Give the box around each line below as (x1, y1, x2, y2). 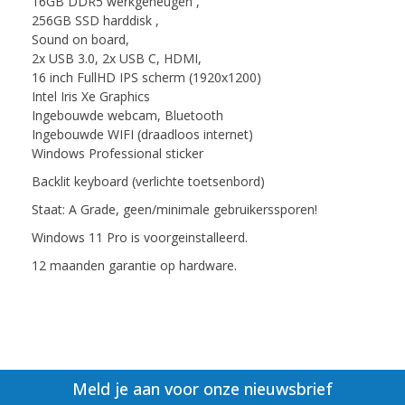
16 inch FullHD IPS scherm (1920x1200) (32, 69, 261, 87)
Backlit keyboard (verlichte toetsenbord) (32, 173, 265, 191)
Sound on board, (32, 31, 129, 49)
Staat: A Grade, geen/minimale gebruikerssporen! (32, 201, 317, 219)
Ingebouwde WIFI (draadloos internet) (32, 126, 253, 144)
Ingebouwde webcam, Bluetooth (32, 107, 223, 125)
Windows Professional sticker (32, 145, 203, 163)
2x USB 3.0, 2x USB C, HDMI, (32, 50, 205, 68)
